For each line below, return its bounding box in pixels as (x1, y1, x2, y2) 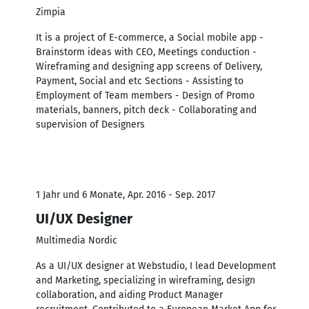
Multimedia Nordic (36, 234, 117, 246)
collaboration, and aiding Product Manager (36, 288, 223, 301)
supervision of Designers (36, 118, 145, 130)
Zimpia (36, 6, 66, 18)
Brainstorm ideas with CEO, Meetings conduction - (36, 46, 257, 58)
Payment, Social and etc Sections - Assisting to (36, 74, 243, 87)
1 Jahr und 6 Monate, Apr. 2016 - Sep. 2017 (36, 188, 215, 201)
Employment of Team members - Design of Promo (36, 89, 255, 101)
